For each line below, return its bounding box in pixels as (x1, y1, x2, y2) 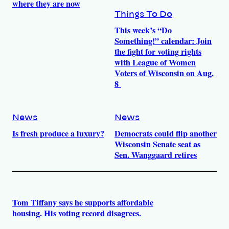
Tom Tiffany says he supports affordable (12, 196, 153, 209)
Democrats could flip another (114, 127, 217, 140)
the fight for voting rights (114, 45, 201, 58)
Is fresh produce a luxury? (12, 127, 104, 140)
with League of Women (114, 56, 196, 68)
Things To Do (114, 10, 172, 18)
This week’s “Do (114, 24, 172, 36)
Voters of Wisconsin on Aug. (114, 66, 214, 79)
